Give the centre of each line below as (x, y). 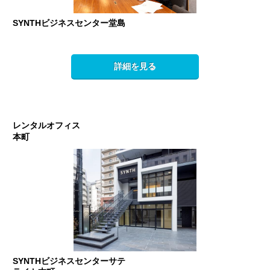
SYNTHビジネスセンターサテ (69, 261)
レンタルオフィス (47, 126)
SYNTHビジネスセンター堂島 (69, 23)
